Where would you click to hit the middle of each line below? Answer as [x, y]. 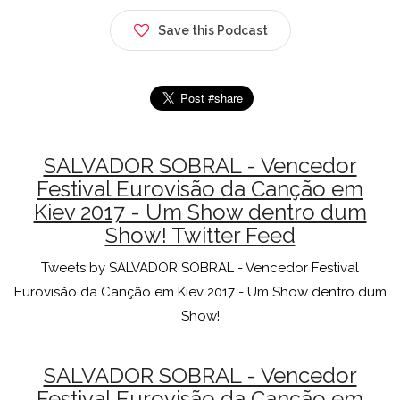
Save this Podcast [212, 30]
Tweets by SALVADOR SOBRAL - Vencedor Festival [200, 267]
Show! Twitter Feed [200, 235]
